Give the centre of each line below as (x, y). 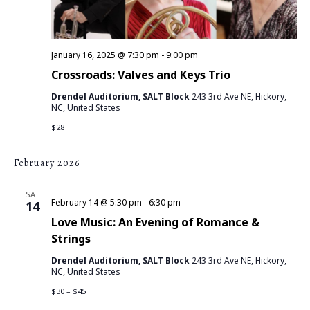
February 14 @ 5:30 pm (96, 202)
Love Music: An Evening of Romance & (155, 222)
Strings (71, 238)
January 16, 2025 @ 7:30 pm (105, 55)
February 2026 (46, 163)
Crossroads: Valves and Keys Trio (140, 74)
